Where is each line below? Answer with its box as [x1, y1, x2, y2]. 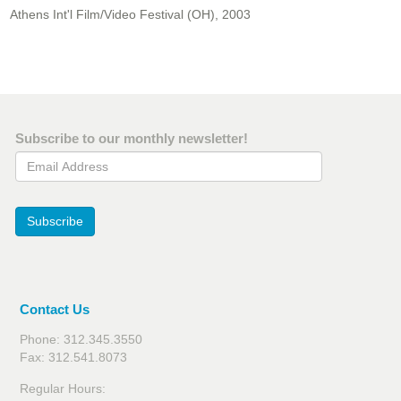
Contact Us [20, 302, 90, 318]
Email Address [14, 152, 101, 167]
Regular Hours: [20, 381, 106, 397]
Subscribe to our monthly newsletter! [15, 131, 248, 147]
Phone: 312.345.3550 [20, 332, 142, 347]
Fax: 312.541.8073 [20, 350, 127, 365]
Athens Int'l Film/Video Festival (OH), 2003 [10, 7, 251, 22]
